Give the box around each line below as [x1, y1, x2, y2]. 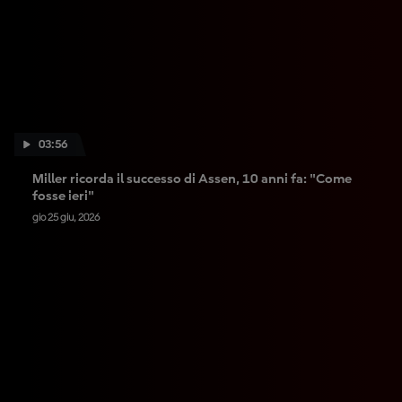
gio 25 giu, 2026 [32, 213, 100, 223]
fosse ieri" [32, 189, 94, 204]
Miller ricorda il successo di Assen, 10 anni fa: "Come [32, 172, 352, 187]
